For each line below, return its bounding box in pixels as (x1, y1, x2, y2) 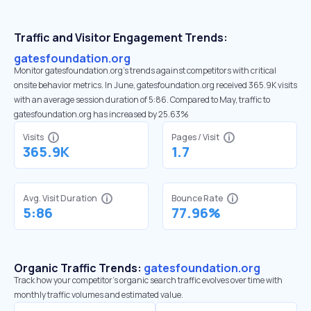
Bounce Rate (171, 192, 223, 204)
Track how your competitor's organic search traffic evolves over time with (14, 274, 283, 286)
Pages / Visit (171, 131, 219, 143)
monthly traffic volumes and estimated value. (14, 289, 183, 301)
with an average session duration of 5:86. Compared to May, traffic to (14, 94, 270, 106)
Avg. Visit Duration (23, 192, 97, 204)
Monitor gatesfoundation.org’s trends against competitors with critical (14, 65, 276, 76)
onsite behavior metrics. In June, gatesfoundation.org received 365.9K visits (14, 79, 297, 91)
